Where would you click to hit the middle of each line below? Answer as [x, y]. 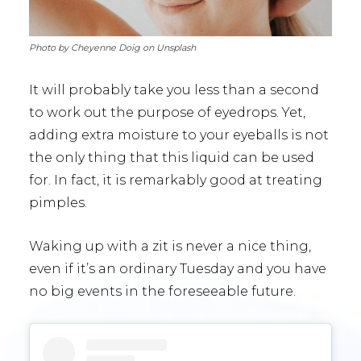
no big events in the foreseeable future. [164, 291]
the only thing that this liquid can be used [172, 158]
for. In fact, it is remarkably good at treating [176, 180]
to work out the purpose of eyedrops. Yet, [167, 112]
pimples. [60, 203]
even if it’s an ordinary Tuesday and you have [178, 269]
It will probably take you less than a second [174, 90]
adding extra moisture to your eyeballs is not [179, 135]
